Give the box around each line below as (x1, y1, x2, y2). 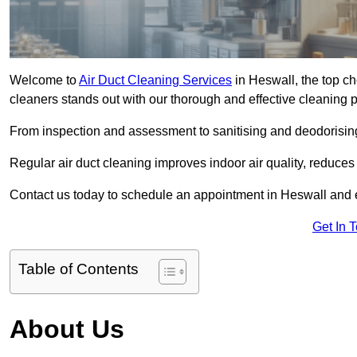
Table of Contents (18, 261, 139, 278)
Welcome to (10, 73, 79, 88)
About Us (10, 315, 124, 344)
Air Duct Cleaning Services (79, 73, 232, 88)
